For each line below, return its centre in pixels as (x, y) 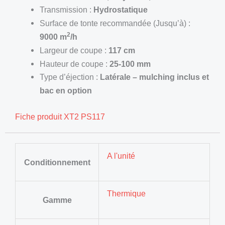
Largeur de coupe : (74, 50)
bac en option (66, 91)
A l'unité (121, 155)
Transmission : (67, 10)
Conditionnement (57, 162)
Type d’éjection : (70, 77)
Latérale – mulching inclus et (155, 77)
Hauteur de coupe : (75, 64)
